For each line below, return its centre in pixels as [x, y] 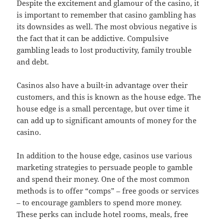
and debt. [33, 61]
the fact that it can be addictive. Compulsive [93, 38]
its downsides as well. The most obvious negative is [107, 26]
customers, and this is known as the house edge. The [109, 97]
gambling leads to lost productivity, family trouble [104, 50]
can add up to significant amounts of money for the [107, 120]
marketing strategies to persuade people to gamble [105, 167]
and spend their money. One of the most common [103, 179]
